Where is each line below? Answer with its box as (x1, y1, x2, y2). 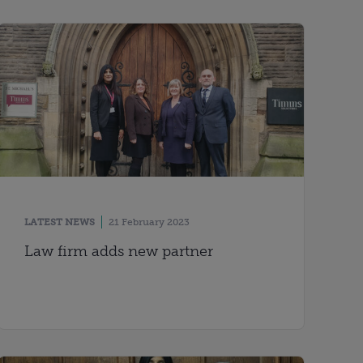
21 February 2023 (109, 216, 190, 228)
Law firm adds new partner (24, 241, 214, 260)
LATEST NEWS (24, 216, 96, 228)
